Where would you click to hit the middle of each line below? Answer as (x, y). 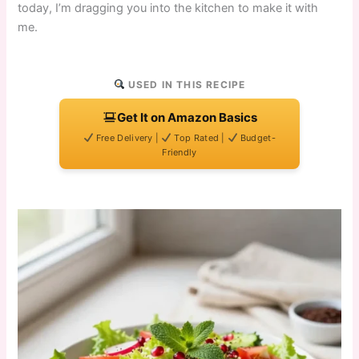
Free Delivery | (127, 137)
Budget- (256, 137)
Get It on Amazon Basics (187, 117)
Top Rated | (200, 137)
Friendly (179, 152)
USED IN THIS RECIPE (185, 84)
